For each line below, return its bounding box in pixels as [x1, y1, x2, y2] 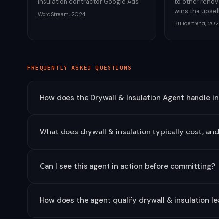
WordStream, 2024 [38, 11, 85, 18]
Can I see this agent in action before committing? [40, 161, 215, 171]
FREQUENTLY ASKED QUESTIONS [27, 64, 132, 72]
